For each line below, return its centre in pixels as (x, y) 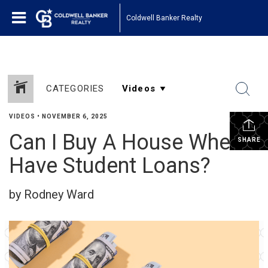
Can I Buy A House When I (131, 142)
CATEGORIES (75, 89)
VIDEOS (22, 116)
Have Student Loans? (110, 166)
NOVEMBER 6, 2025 (75, 116)
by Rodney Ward (51, 194)
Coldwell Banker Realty (164, 18)
